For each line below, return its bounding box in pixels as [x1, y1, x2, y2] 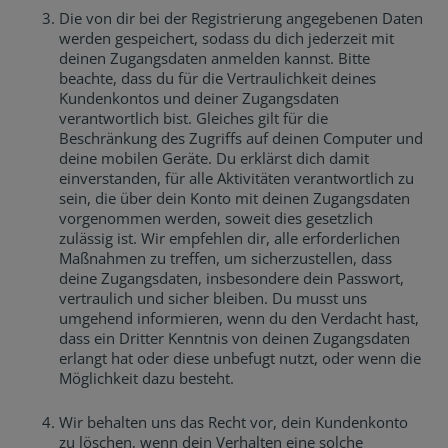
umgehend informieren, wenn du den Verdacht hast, [59, 308, 420, 328]
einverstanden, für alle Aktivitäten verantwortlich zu [59, 168, 415, 188]
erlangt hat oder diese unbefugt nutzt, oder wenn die [59, 348, 422, 368]
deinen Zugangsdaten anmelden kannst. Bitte [59, 48, 371, 68]
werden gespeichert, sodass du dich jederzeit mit [59, 28, 395, 48]
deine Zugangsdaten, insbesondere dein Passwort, [59, 268, 405, 288]
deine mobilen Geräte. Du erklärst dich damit [59, 148, 370, 168]
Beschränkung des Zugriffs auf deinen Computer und [59, 128, 424, 148]
